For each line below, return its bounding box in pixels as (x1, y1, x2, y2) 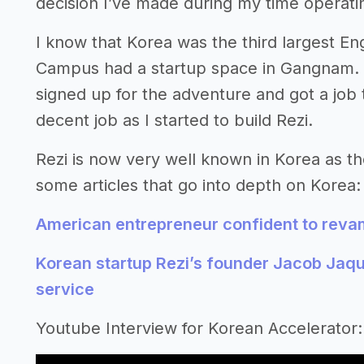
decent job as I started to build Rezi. (36, 110, 313, 130)
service (36, 279, 94, 299)
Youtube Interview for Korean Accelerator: (36, 318, 362, 338)
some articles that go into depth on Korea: (36, 175, 361, 195)
